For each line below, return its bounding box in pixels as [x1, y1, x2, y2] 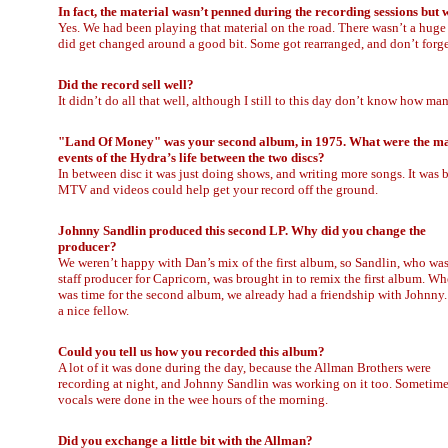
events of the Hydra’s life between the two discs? [58, 150, 325, 165]
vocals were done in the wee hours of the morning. [58, 392, 328, 407]
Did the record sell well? [58, 77, 194, 92]
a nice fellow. [58, 303, 129, 318]
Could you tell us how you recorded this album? [58, 344, 325, 359]
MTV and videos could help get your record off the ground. [58, 182, 378, 197]
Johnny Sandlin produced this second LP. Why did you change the [58, 223, 426, 238]
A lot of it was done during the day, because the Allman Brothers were [58, 360, 431, 375]
